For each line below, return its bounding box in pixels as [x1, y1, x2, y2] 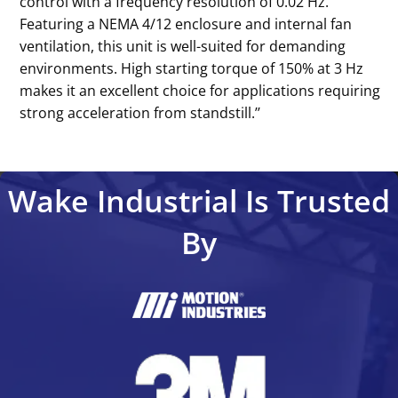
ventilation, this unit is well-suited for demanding [20, 36, 346, 56]
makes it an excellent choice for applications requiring [20, 80, 381, 100]
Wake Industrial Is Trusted [8, 179, 390, 221]
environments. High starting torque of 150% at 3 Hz [20, 58, 364, 78]
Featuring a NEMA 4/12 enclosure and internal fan [20, 13, 353, 34]
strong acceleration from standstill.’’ [20, 102, 261, 123]
